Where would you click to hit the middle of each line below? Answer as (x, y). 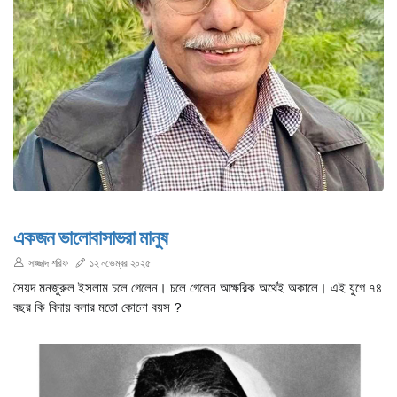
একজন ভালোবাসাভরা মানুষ (91, 238)
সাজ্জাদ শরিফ (48, 263)
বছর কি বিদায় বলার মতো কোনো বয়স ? (97, 307)
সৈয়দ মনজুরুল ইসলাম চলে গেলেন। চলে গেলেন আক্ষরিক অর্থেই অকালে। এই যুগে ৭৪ (198, 288)
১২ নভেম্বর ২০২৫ (120, 263)
